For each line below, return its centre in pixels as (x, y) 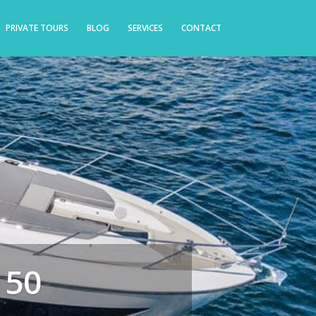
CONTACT (201, 28)
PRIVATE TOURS (37, 28)
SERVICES (145, 28)
